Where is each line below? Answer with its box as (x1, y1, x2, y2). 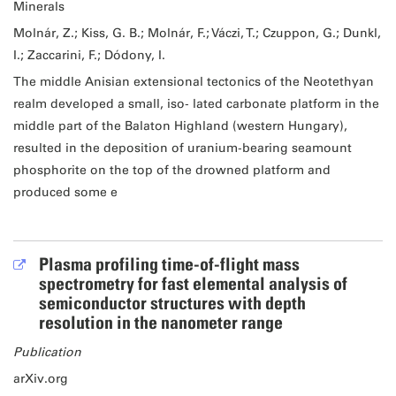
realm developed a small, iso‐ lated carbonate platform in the (12, 95, 379, 111)
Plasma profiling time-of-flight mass (38, 254, 300, 276)
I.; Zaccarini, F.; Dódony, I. (12, 47, 165, 63)
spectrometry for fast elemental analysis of (38, 273, 347, 295)
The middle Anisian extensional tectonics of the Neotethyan (12, 73, 374, 89)
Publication (12, 345, 81, 361)
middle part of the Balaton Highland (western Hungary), (12, 118, 347, 133)
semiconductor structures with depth (38, 293, 306, 315)
